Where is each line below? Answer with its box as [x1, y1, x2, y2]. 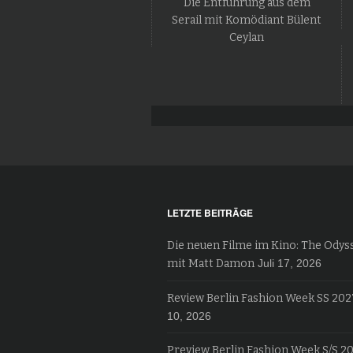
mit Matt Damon [167, 257, 255, 270]
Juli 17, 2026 [258, 257, 321, 269]
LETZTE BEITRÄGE [167, 206, 253, 220]
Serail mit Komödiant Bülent [172, 13, 321, 27]
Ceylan [229, 31, 264, 44]
